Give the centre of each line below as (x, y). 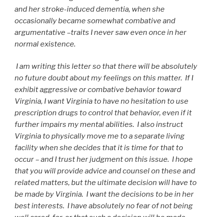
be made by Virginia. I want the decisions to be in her (104, 194)
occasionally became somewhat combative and (95, 21)
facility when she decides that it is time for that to (99, 148)
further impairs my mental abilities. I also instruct (99, 125)
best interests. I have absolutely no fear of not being (104, 206)
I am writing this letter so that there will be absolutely (107, 67)
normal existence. (45, 44)
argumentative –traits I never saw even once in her (101, 32)
